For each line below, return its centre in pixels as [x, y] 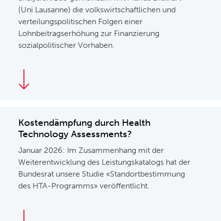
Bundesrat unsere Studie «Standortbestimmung [102, 174]
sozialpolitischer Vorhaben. [67, 45]
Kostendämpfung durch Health [85, 123]
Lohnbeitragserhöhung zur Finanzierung [89, 33]
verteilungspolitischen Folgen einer [81, 21]
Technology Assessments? [75, 134]
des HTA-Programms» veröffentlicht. [84, 186]
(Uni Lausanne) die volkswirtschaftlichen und [97, 10]
